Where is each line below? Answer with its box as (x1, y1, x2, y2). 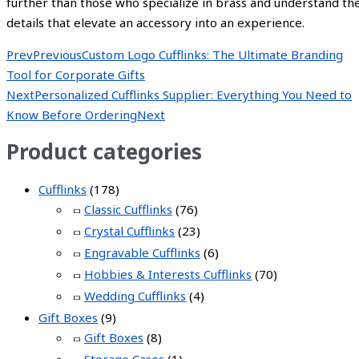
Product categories (6, 137, 202, 167)
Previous (33, 46, 82, 63)
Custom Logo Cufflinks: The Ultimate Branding (82, 46, 343, 63)
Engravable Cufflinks (84, 244, 200, 260)
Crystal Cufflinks (84, 222, 175, 239)
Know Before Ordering (6, 106, 137, 123)
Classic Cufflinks (84, 200, 172, 217)
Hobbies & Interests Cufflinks (84, 265, 252, 282)
